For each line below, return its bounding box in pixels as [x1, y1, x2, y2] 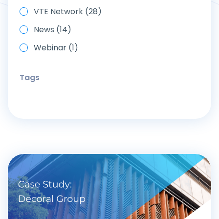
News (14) [34, 24, 71, 35]
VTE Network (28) [34, 6, 102, 17]
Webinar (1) [34, 42, 78, 53]
